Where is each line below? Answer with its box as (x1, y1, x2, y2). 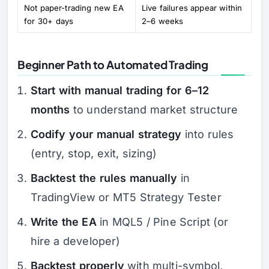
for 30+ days (24, 16, 74, 26)
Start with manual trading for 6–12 (30, 84, 210, 97)
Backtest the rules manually (30, 172, 178, 185)
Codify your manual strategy (30, 128, 182, 141)
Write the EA (30, 216, 97, 229)
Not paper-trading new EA (24, 2, 124, 13)
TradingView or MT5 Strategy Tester (30, 191, 222, 204)
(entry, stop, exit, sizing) (30, 147, 157, 160)
